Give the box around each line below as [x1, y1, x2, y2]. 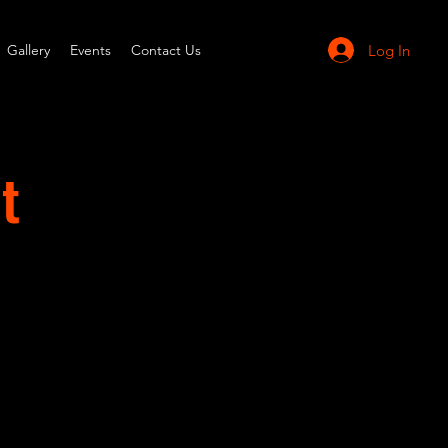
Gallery [7, 41, 50, 59]
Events [70, 41, 111, 59]
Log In [368, 40, 411, 60]
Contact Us [131, 41, 201, 59]
